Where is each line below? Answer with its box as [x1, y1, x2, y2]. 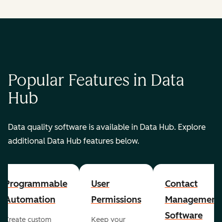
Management [165, 194, 221, 205]
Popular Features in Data [8, 70, 184, 90]
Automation [4, 194, 55, 205]
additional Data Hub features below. [8, 136, 139, 146]
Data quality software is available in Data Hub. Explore [8, 122, 206, 132]
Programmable [4, 178, 67, 189]
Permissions [91, 194, 141, 205]
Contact [165, 178, 198, 189]
